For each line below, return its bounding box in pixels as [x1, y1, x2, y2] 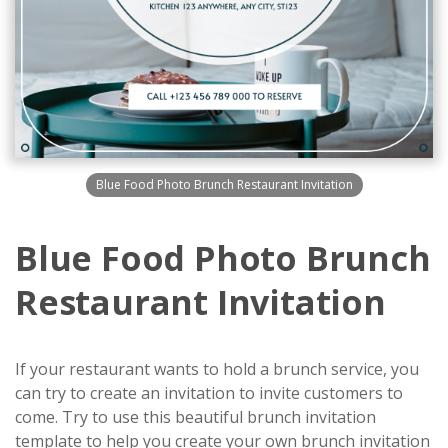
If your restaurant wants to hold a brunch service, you [15, 358, 419, 380]
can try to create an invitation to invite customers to [15, 382, 403, 404]
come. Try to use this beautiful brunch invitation [15, 406, 376, 428]
